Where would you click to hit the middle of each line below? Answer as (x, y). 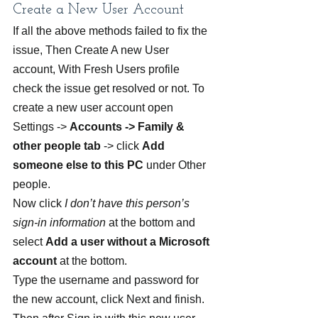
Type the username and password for (107, 280)
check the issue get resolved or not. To (110, 88)
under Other (176, 165)
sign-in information (59, 223)
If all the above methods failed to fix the (111, 31)
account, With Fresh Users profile (98, 69)
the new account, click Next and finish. (110, 299)
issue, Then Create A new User (92, 50)
